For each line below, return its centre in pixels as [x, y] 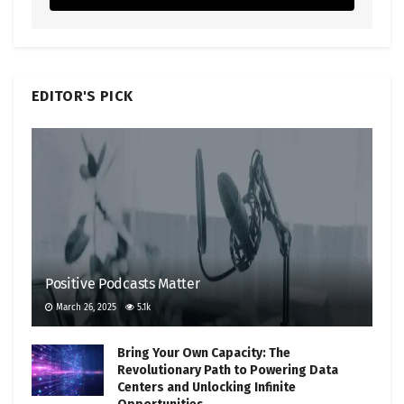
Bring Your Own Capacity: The [204, 353]
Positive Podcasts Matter [123, 283]
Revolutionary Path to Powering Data [228, 370]
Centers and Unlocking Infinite [207, 387]
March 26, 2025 [85, 307]
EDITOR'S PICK [83, 96]
